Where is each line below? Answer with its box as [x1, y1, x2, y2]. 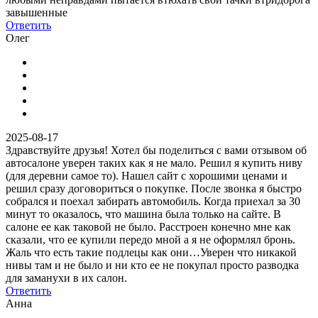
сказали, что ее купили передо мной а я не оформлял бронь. [6, 233, 295, 246]
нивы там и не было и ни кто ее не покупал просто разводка [6, 258, 299, 271]
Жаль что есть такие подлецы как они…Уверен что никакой [6, 246, 297, 258]
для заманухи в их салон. [6, 271, 127, 284]
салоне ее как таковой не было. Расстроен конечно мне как [6, 220, 291, 233]
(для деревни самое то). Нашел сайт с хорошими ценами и [6, 169, 287, 182]
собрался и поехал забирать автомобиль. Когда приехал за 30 [6, 194, 300, 207]
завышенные [6, 6, 67, 18]
